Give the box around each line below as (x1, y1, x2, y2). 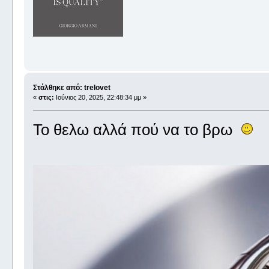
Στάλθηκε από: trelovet (32, 83, 110, 92)
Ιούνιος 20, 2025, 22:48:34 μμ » (53, 93, 147, 101)
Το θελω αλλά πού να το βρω (32, 121, 241, 138)
